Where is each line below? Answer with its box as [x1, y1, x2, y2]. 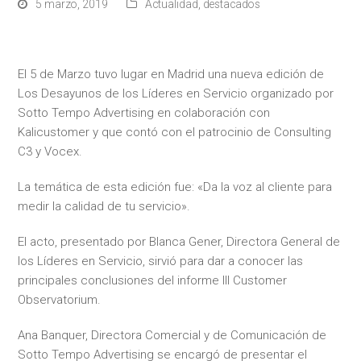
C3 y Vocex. [18, 144, 83, 159]
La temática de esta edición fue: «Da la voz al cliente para [18, 180, 333, 194]
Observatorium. [18, 293, 102, 307]
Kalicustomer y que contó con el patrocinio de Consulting [18, 125, 332, 139]
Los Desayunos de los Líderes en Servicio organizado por [18, 86, 334, 101]
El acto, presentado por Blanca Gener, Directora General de [18, 234, 341, 249]
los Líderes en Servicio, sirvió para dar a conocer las [18, 254, 304, 268]
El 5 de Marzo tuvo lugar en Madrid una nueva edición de [18, 67, 325, 81]
